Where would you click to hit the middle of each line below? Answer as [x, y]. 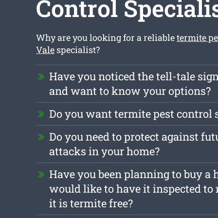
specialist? [77, 50]
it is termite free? [91, 203]
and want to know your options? [130, 91]
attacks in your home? [104, 151]
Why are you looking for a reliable [106, 38]
